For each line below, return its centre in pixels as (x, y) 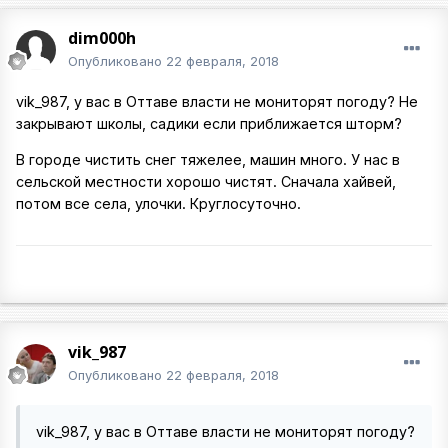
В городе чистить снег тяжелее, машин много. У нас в (208, 160)
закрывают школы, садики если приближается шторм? (209, 124)
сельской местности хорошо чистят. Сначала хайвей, (206, 182)
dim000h (102, 38)
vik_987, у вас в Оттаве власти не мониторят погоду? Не (217, 102)
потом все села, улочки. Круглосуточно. (158, 204)
